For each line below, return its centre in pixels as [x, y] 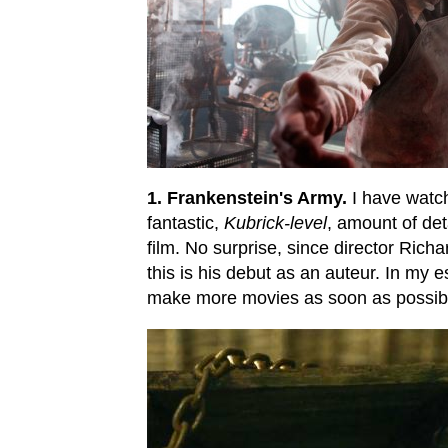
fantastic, [185, 222]
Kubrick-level [275, 222]
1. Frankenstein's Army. [247, 197]
